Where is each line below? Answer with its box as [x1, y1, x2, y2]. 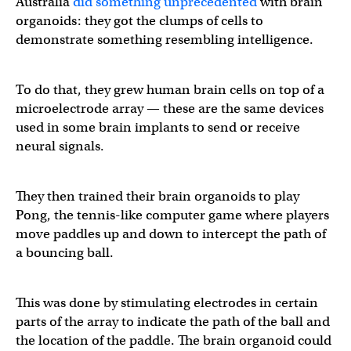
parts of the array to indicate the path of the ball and [16, 313, 330, 330]
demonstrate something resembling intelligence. [16, 31, 313, 48]
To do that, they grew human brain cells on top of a [16, 81, 324, 98]
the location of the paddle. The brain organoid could [16, 331, 331, 349]
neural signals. [16, 137, 104, 154]
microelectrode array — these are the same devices [16, 100, 324, 117]
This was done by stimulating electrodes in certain [16, 294, 318, 311]
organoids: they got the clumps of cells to [16, 12, 263, 29]
